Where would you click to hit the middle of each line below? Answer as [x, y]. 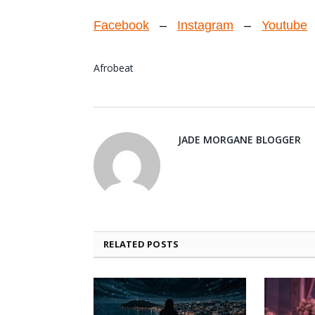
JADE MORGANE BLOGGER [239, 139]
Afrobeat [114, 67]
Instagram [205, 25]
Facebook [121, 25]
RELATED [126, 244]
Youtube [284, 25]
